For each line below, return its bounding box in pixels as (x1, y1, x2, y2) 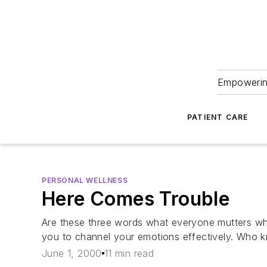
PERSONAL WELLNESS (42, 176, 128, 185)
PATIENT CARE (187, 113, 249, 122)
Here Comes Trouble (42, 187, 230, 210)
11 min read (104, 247, 154, 260)
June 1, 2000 (42, 247, 102, 260)
